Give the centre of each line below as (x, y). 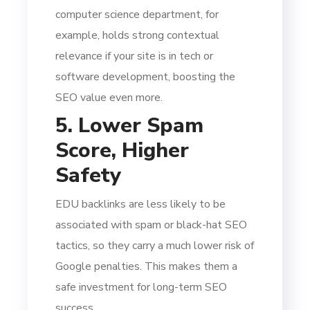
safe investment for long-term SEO (142, 287)
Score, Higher (122, 150)
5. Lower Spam (130, 125)
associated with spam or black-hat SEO (152, 225)
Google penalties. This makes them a (147, 266)
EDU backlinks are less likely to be (141, 204)
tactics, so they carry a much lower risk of (155, 245)
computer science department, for (137, 14)
